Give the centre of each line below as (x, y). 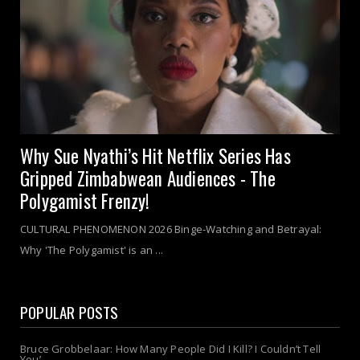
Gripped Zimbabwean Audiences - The (148, 179)
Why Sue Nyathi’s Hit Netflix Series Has (155, 156)
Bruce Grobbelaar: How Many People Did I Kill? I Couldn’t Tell (171, 349)
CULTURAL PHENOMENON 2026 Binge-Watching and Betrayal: (171, 229)
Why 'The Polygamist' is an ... (92, 250)
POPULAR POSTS (70, 312)
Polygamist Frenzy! (85, 201)
